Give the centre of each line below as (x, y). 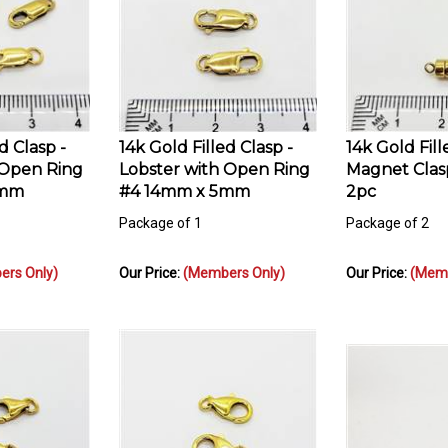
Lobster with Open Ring (214, 160)
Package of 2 (387, 213)
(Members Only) (234, 263)
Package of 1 (160, 213)
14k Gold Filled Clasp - (206, 138)
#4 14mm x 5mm (184, 182)
